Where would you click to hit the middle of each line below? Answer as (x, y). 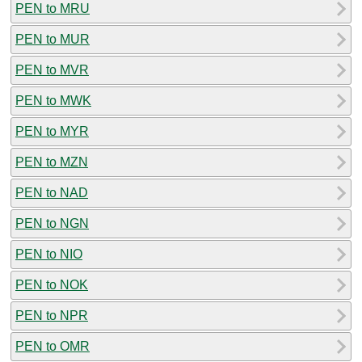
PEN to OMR (53, 346)
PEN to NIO (49, 254)
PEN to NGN (52, 223)
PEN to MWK (53, 100)
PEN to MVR (52, 69)
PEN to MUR (53, 39)
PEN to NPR (52, 315)
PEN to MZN (52, 162)
